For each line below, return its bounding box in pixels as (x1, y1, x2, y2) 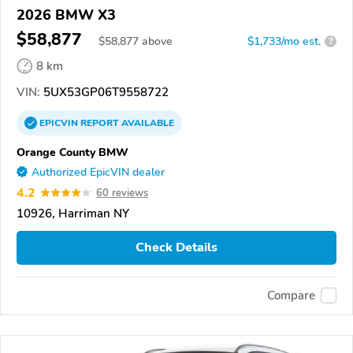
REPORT (80, 116, 119, 129)
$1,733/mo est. (247, 33, 321, 49)
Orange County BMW (17, 143, 128, 160)
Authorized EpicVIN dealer (32, 164, 165, 180)
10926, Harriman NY (17, 205, 129, 221)
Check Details (136, 239, 217, 257)
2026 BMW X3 (17, 5, 116, 24)
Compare (267, 288, 315, 304)
